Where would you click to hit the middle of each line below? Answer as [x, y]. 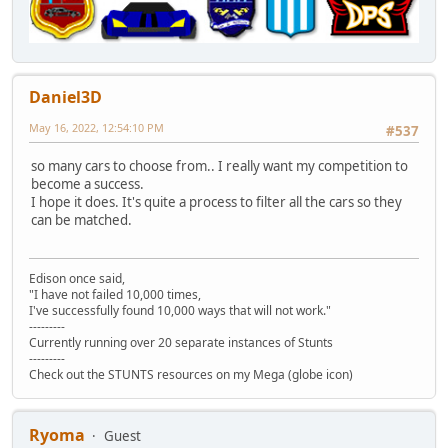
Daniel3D [65, 97]
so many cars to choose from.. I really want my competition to [219, 165]
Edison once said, [77, 278]
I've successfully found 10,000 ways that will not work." [180, 310]
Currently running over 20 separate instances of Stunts [181, 342]
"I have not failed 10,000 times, [115, 294]
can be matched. [81, 219]
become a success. [87, 183]
